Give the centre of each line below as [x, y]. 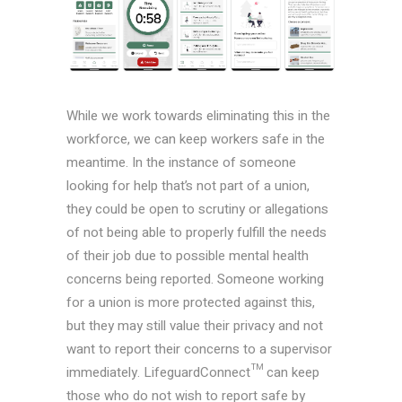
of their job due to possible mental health [188, 256]
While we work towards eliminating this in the [198, 116]
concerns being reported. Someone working [195, 280]
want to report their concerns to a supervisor [199, 350]
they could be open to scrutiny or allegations [197, 210]
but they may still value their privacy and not [195, 326]
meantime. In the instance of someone [181, 163]
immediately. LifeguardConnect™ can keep [193, 373]
